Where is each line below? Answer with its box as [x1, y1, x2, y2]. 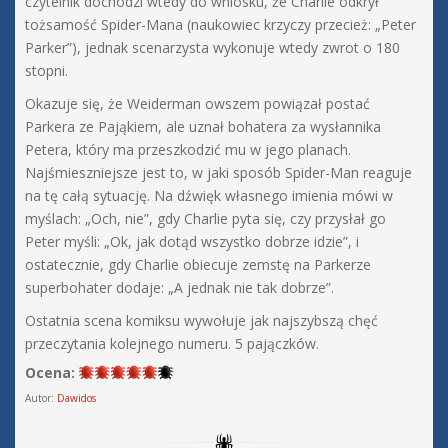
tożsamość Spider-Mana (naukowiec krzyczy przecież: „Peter [25, 15, 416, 35]
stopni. [25, 61, 68, 81]
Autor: [25, 391, 57, 406]
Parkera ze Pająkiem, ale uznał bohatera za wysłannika [25, 117, 381, 137]
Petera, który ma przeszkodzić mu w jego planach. [25, 140, 351, 160]
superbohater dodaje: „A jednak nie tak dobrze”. [25, 278, 334, 298]
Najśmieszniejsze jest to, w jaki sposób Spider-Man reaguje [25, 163, 412, 183]
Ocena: [25, 363, 75, 383]
